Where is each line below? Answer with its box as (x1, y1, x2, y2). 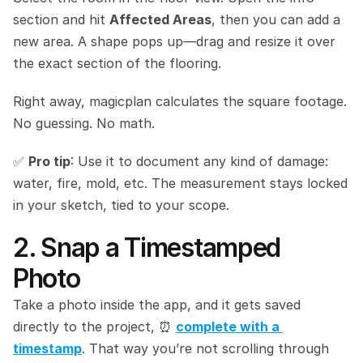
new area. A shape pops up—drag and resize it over (13, 33, 335, 49)
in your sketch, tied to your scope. (13, 197, 229, 213)
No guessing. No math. (13, 115, 155, 131)
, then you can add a (211, 11, 340, 28)
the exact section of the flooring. (13, 55, 221, 71)
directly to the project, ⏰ (13, 318, 176, 335)
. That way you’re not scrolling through (82, 340, 329, 357)
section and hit (13, 11, 109, 28)
